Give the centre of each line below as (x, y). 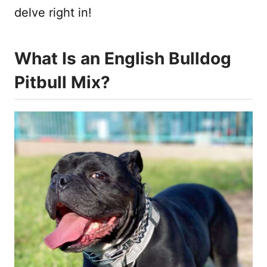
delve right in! (53, 12)
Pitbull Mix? (62, 82)
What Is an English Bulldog (123, 58)
